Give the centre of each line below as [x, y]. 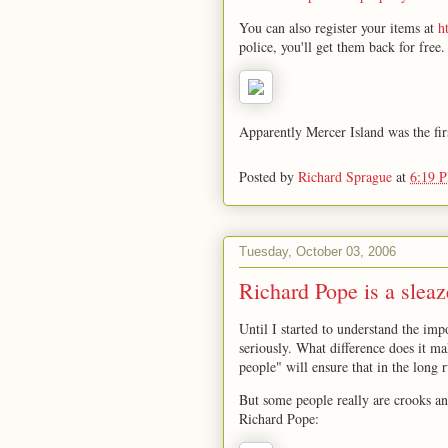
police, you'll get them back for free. [342, 46]
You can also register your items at [338, 27]
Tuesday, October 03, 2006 [317, 251]
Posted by [268, 176]
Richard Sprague [345, 176]
